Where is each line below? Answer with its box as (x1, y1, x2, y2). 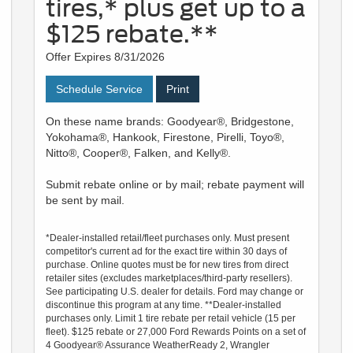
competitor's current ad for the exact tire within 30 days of (46, 245, 287, 257)
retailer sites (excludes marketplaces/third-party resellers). (46, 272, 292, 284)
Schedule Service (56, 82, 143, 95)
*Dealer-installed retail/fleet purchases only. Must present (46, 232, 289, 243)
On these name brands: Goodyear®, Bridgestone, (46, 114, 294, 128)
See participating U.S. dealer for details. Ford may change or (46, 285, 303, 297)
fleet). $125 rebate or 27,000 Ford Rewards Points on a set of (46, 325, 306, 337)
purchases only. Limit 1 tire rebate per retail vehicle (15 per (46, 312, 295, 324)
